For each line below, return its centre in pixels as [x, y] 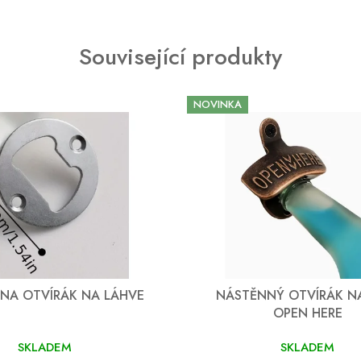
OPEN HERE [307, 313]
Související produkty [180, 56]
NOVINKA [218, 105]
